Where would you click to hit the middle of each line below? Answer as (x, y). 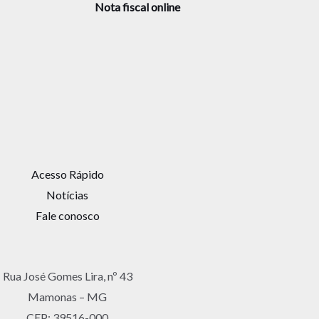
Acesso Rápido (67, 174)
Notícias (67, 195)
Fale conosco (67, 216)
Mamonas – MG (67, 297)
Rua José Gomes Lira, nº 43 (67, 276)
